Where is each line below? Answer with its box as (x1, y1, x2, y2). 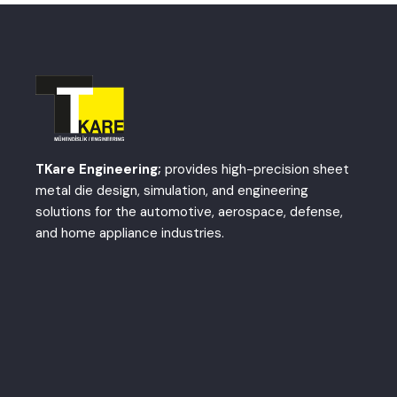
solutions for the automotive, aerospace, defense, (35, 203, 343, 222)
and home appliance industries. (35, 224, 224, 243)
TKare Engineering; (35, 160, 161, 179)
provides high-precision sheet (161, 160, 349, 179)
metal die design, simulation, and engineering (35, 182, 308, 200)
